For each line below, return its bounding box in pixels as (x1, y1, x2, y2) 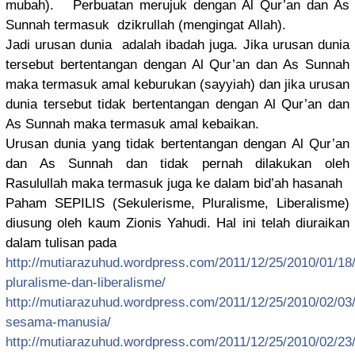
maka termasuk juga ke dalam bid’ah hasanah (67, 176, 342, 192)
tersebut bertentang (6, 57, 123, 73)
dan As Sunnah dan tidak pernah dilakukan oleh (6, 156, 349, 172)
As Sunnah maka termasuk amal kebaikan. (6, 116, 259, 132)
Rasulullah (6, 176, 67, 192)
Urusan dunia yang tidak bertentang (6, 136, 223, 152)
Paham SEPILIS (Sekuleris (6, 196, 173, 212)
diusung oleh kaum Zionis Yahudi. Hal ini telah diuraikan (6, 216, 349, 231)
